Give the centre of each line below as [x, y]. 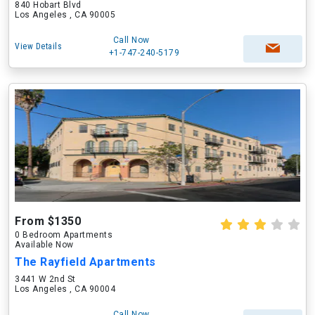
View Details [38, 46]
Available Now [44, 245]
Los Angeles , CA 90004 [65, 289]
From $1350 [48, 221]
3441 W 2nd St [45, 279]
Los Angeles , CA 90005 [65, 15]
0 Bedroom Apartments [64, 235]
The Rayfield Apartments [85, 262]
